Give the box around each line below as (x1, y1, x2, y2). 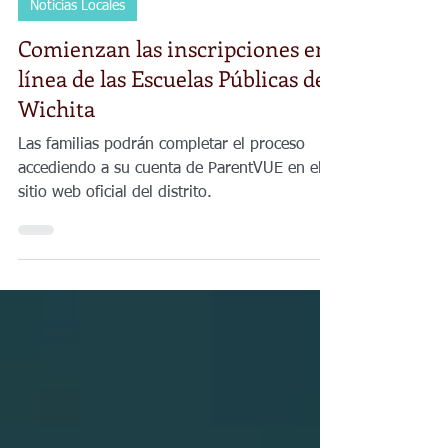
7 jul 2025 (60, 8, 116, 21)
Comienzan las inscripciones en (18, 81, 329, 111)
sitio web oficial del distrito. (18, 233, 212, 249)
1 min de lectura (134, 8, 222, 21)
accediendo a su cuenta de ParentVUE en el (18, 209, 322, 225)
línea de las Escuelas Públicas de (18, 111, 326, 141)
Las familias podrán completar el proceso (18, 185, 305, 201)
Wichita (18, 141, 95, 171)
